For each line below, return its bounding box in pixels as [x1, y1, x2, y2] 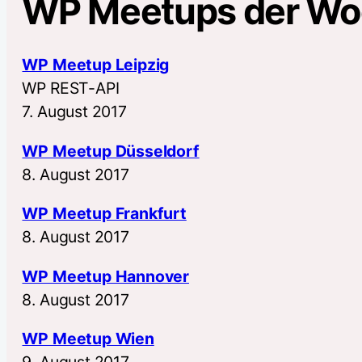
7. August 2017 [22, 102, 127, 122]
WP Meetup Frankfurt [22, 204, 187, 224]
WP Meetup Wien [22, 329, 154, 349]
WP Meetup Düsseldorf [22, 141, 200, 161]
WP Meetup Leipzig [22, 55, 170, 75]
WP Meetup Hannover [22, 266, 189, 286]
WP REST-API [22, 78, 120, 99]
